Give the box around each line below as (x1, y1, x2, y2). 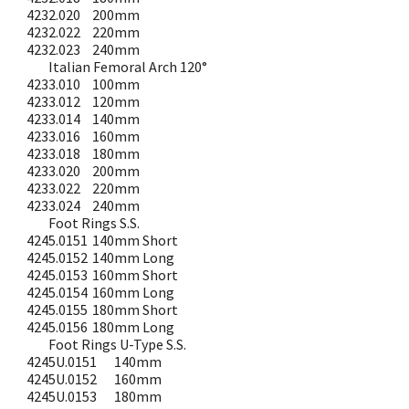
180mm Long (92, 318, 175, 336)
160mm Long (92, 283, 175, 301)
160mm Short (92, 266, 179, 284)
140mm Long (92, 248, 175, 267)
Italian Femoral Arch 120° (48, 58, 208, 76)
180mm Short (92, 300, 179, 319)
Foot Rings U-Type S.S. (48, 335, 187, 353)
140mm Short (92, 231, 179, 249)
